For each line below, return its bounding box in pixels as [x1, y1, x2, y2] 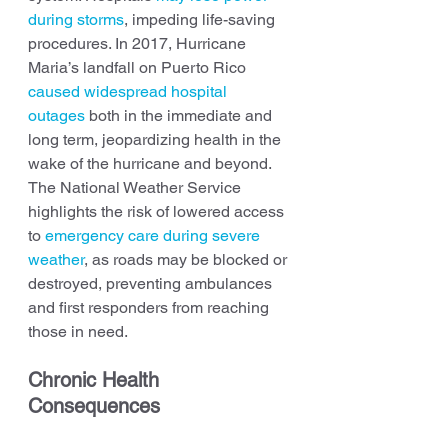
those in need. [28, 321, 128, 341]
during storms [28, 9, 124, 29]
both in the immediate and [85, 105, 276, 125]
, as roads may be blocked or [84, 249, 291, 269]
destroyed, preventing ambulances [28, 273, 276, 293]
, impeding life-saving [124, 9, 279, 29]
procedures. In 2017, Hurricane [28, 33, 250, 53]
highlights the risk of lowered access [28, 201, 288, 221]
